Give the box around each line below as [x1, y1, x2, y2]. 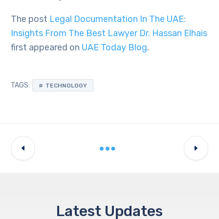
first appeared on [11, 42, 82, 53]
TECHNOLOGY [45, 82, 88, 89]
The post [11, 14, 50, 24]
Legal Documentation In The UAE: [49, 14, 186, 24]
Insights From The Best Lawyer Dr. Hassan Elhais [11, 28, 208, 39]
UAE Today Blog [82, 42, 148, 53]
